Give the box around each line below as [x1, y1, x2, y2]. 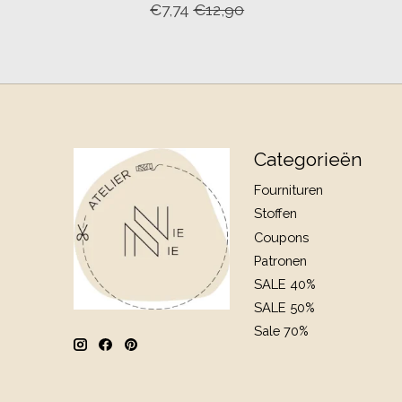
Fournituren [254, 182, 324, 198]
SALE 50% [254, 300, 315, 316]
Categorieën [254, 148, 363, 171]
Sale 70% [254, 323, 309, 339]
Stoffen [254, 205, 298, 222]
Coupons [254, 229, 310, 245]
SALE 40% [254, 275, 316, 292]
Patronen [254, 252, 308, 268]
